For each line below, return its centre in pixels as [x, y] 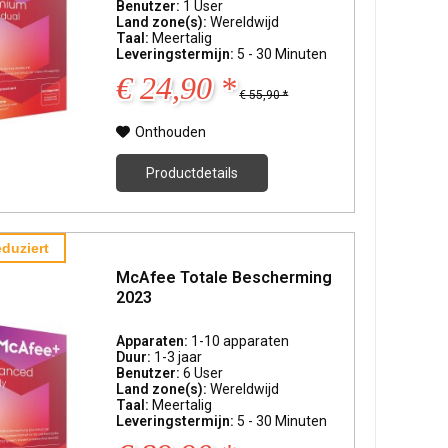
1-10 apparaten [240, 341]
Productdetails [192, 173]
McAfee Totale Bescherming [224, 277]
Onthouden [171, 132]
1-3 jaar [178, 357]
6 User [203, 373]
